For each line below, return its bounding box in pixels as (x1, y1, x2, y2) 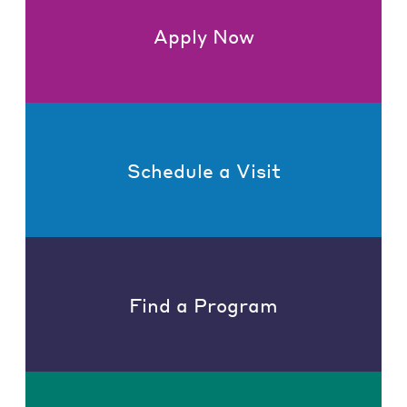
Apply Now (153, 23, 254, 48)
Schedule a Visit (126, 157, 281, 183)
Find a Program (129, 292, 278, 317)
